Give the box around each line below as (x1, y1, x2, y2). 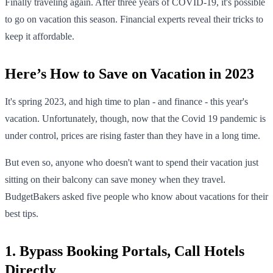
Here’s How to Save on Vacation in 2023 (5, 65, 254, 82)
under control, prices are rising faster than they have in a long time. (5, 130, 260, 141)
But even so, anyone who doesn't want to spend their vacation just (5, 157, 258, 168)
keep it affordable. (5, 30, 74, 41)
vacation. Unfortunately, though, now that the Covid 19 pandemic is (5, 113, 266, 124)
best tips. (5, 208, 38, 219)
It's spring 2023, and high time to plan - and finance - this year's (5, 96, 248, 107)
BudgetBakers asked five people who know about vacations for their (5, 191, 268, 202)
